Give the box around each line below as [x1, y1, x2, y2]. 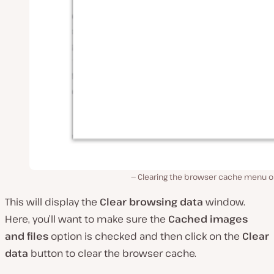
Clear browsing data [100, 194, 203, 209]
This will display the [5, 194, 100, 209]
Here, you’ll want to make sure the [5, 212, 168, 226]
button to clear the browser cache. [28, 246, 196, 260]
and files [5, 229, 48, 243]
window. [203, 194, 245, 209]
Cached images [168, 212, 248, 226]
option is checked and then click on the [48, 229, 242, 243]
